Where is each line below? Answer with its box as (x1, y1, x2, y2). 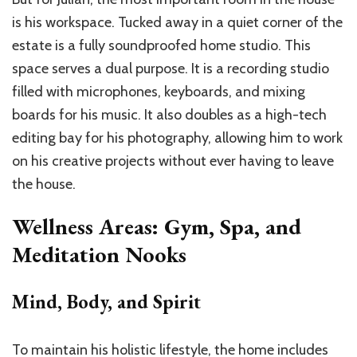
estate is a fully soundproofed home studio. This (12, 36, 311, 54)
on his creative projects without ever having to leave (12, 151, 334, 170)
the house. (12, 175, 76, 193)
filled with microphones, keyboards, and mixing (12, 82, 305, 100)
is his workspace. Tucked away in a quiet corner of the (12, 13, 343, 31)
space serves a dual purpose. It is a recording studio (12, 59, 329, 77)
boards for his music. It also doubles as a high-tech (12, 105, 327, 124)
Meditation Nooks (12, 239, 186, 269)
